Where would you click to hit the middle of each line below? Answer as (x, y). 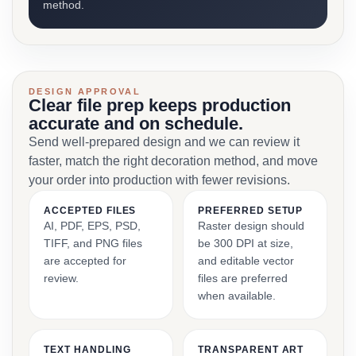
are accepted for (85, 261)
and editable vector (246, 261)
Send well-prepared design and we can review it (164, 142)
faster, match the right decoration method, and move (173, 161)
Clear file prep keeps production (160, 105)
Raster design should (251, 226)
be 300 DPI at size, (246, 243)
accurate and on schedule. (136, 124)
